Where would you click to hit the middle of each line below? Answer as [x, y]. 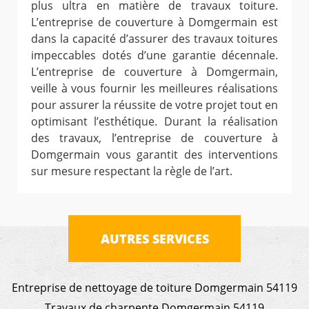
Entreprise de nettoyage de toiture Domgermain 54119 [154, 287]
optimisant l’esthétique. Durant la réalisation [154, 121]
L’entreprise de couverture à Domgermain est [154, 22]
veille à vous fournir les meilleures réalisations [154, 88]
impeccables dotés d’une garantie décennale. [154, 55]
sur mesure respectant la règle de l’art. [132, 171]
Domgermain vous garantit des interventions [154, 154]
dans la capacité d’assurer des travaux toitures [154, 38]
